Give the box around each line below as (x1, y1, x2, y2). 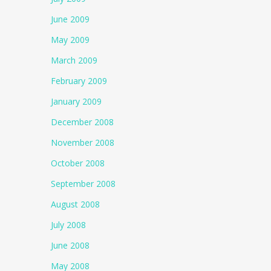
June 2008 (51, 240, 90, 251)
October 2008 (51, 157, 105, 169)
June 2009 (51, 13, 90, 25)
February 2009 (51, 75, 108, 87)
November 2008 (51, 137, 115, 148)
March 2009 (51, 54, 98, 66)
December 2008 (51, 116, 114, 128)
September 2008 (51, 178, 116, 189)
